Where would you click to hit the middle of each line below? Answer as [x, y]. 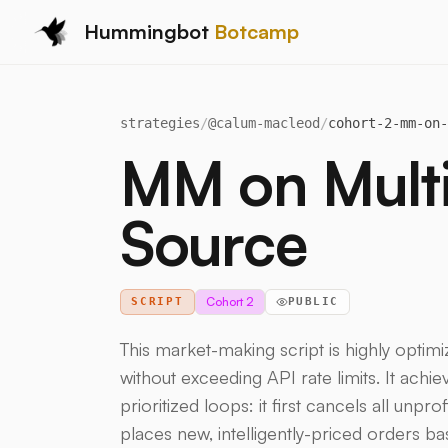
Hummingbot [149, 31]
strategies [160, 123]
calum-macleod [268, 123]
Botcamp [256, 31]
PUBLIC [313, 301]
